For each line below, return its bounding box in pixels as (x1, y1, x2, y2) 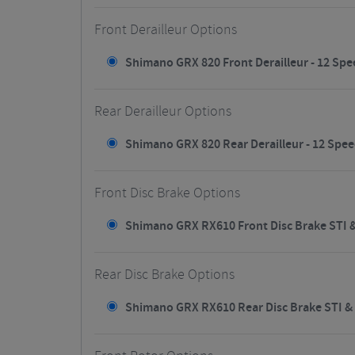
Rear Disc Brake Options (94, 265, 235, 284)
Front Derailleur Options (94, 21, 237, 40)
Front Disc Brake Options (94, 184, 240, 203)
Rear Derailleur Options (94, 102, 231, 121)
